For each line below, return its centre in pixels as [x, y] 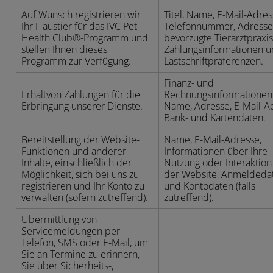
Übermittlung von [59, 219]
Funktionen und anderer [74, 151]
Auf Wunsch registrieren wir [81, 15]
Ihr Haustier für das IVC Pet [79, 26]
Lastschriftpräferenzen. [214, 61]
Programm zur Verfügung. [76, 61]
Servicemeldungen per [71, 231]
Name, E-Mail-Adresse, [213, 140]
